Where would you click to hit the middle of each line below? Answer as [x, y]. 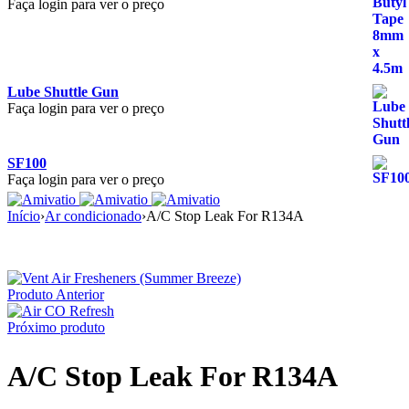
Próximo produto [56, 327]
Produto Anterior [56, 294]
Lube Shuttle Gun [63, 92]
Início [24, 216]
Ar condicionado [93, 216]
